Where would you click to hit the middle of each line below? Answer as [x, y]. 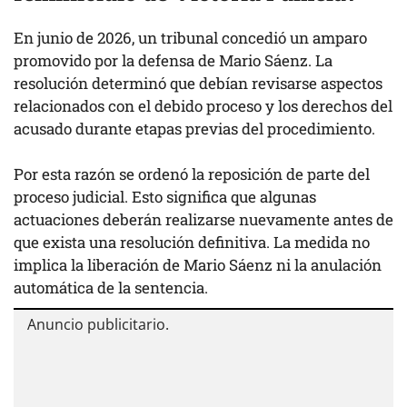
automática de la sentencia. [111, 288]
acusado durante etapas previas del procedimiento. [194, 128]
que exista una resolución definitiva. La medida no [192, 243]
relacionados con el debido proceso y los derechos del [203, 105]
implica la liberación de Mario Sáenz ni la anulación [198, 265]
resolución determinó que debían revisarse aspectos [198, 83]
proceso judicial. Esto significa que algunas [165, 197]
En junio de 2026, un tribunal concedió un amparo [190, 37]
